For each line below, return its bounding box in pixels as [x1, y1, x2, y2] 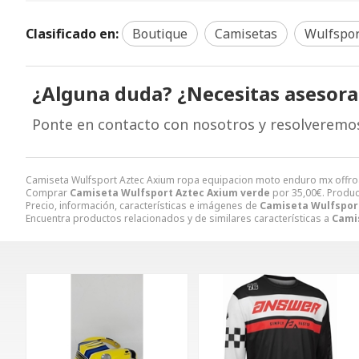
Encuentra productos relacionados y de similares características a [26, 211, 332, 225]
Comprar [26, 185, 70, 200]
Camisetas [215, 24, 277, 42]
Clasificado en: [26, 24, 119, 42]
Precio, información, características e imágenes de [26, 198, 260, 212]
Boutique [132, 24, 188, 42]
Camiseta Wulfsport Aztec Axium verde [70, 185, 270, 200]
